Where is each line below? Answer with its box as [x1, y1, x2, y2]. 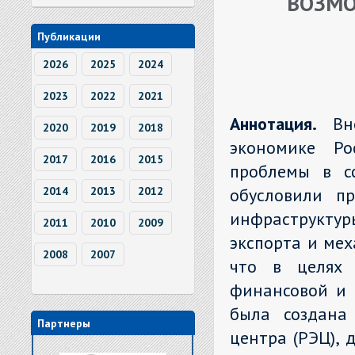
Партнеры [37, 316, 90, 330]
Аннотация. [230, 112, 333, 135]
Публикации [37, 29, 101, 44]
